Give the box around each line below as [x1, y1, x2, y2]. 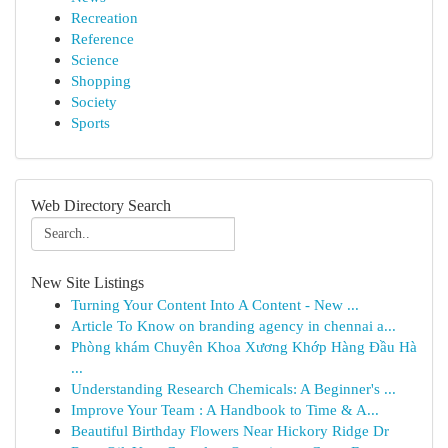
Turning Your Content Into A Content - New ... [71, 296, 359, 313]
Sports [71, 114, 110, 131]
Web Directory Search [31, 197, 171, 214]
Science [71, 51, 119, 68]
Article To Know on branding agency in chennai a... [71, 317, 396, 334]
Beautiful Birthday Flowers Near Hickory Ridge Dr [71, 422, 389, 439]
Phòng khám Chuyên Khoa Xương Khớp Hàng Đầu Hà [71, 338, 417, 355]
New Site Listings [31, 274, 144, 291]
